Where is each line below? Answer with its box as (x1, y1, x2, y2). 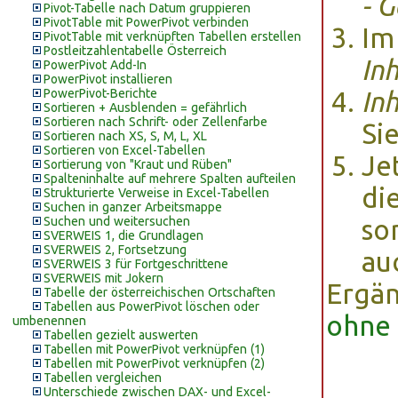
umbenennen (12, 314, 86, 328)
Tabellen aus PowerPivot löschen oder (44, 299, 259, 314)
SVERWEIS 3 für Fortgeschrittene (44, 257, 228, 271)
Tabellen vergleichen (44, 370, 162, 385)
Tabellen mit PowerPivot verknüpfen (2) (44, 356, 265, 370)
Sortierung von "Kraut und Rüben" (44, 157, 232, 171)
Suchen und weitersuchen (44, 214, 190, 228)
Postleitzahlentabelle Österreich (44, 44, 227, 58)
